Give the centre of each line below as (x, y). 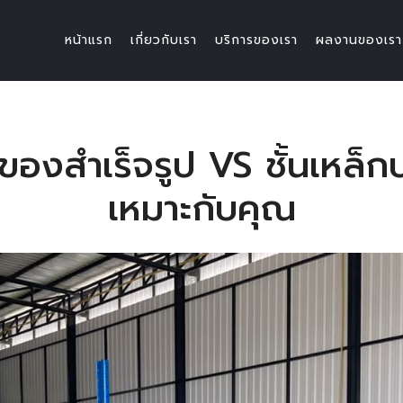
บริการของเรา (256, 40)
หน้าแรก (89, 40)
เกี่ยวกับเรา (164, 40)
